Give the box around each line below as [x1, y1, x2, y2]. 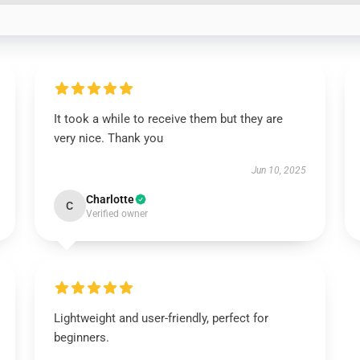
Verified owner [85, 208, 148, 219]
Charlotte [85, 193, 134, 206]
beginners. [53, 330, 109, 345]
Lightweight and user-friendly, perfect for [53, 311, 268, 325]
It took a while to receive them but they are [53, 112, 283, 126]
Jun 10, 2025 [252, 165, 307, 176]
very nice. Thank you [53, 131, 163, 145]
